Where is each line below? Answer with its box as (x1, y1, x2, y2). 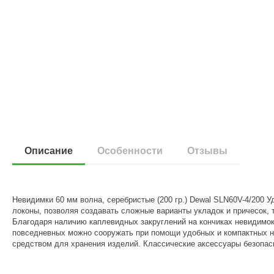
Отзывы (187, 146, 228, 156)
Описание (24, 146, 73, 156)
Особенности (97, 146, 163, 156)
